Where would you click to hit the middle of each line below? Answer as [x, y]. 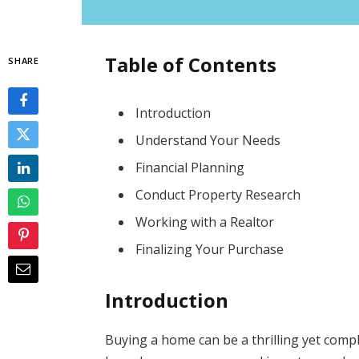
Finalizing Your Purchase [210, 249]
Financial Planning [190, 167]
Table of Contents [191, 64]
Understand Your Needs [208, 140]
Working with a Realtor [205, 222]
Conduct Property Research [218, 194]
